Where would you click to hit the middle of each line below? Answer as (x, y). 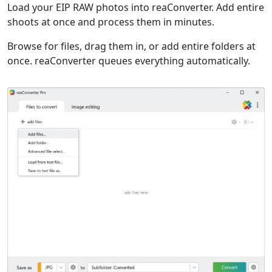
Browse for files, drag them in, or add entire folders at (131, 46)
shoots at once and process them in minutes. (111, 22)
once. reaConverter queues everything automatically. (129, 61)
